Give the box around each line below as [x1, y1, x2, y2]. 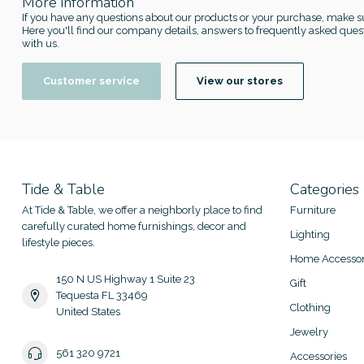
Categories [290, 180, 359, 200]
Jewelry [290, 326, 328, 339]
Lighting [290, 228, 330, 241]
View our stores [197, 75, 283, 88]
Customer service [43, 75, 140, 88]
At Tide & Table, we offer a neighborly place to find [22, 204, 262, 217]
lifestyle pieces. [22, 236, 95, 249]
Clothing [290, 301, 331, 314]
